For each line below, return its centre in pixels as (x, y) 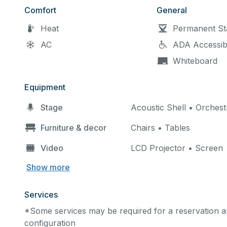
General (172, 10)
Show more (48, 167)
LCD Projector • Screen (177, 148)
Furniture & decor (73, 128)
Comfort (40, 10)
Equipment (45, 87)
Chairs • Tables (160, 128)
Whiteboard (195, 61)
